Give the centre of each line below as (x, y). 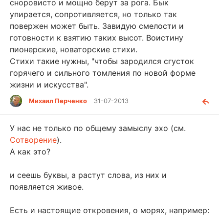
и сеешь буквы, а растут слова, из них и (88, 175)
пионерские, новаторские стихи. (74, 49)
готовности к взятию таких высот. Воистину (97, 37)
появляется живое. (47, 186)
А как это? (30, 151)
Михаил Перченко (58, 101)
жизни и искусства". (49, 84)
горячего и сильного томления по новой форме (103, 73)
